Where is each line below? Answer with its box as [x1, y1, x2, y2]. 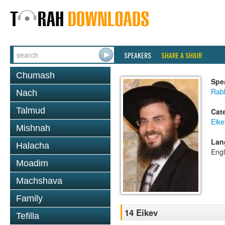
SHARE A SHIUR [161, 50, 202, 60]
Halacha [16, 141, 49, 151]
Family [16, 193, 43, 203]
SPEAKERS [124, 50, 151, 60]
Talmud [16, 105, 45, 116]
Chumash [16, 70, 55, 80]
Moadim [16, 158, 48, 168]
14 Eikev [125, 206, 158, 218]
